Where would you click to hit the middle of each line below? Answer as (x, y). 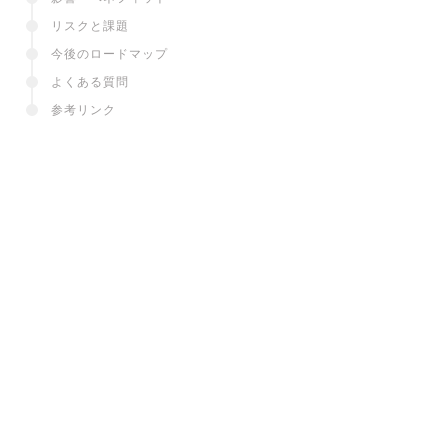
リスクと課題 (89, 25)
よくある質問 (89, 81)
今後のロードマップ (109, 53)
